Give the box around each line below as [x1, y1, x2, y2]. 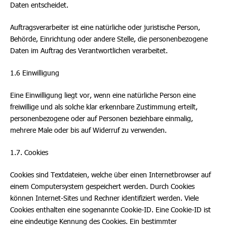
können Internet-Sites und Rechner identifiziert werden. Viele [10, 194, 199, 202]
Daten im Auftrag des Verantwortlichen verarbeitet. [10, 46, 168, 55]
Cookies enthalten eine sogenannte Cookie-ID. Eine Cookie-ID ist [10, 205, 211, 214]
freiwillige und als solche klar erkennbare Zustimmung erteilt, [10, 102, 198, 111]
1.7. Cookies [10, 148, 48, 157]
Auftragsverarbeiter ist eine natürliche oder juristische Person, [10, 23, 200, 31]
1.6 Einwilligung [10, 68, 59, 77]
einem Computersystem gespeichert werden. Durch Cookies [10, 182, 195, 191]
